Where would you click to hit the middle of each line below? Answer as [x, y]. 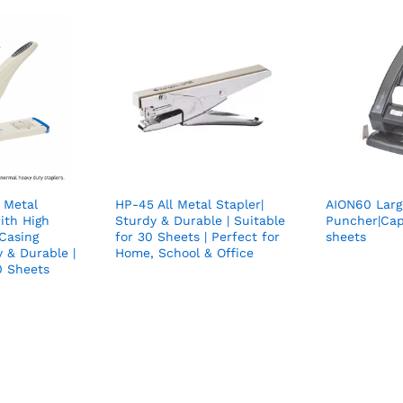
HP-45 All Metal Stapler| [189, 205]
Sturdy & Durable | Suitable [200, 221]
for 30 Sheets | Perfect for [197, 237]
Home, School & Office [184, 253]
